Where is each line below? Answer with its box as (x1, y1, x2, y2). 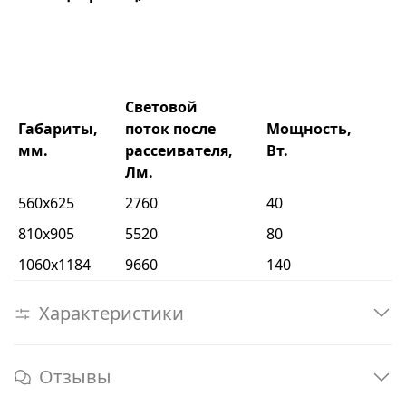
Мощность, (266, 119, 352, 140)
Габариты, (18, 119, 98, 140)
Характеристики (39, 300, 184, 325)
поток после (125, 119, 216, 140)
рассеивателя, (125, 140, 233, 161)
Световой (125, 97, 198, 118)
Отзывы (39, 364, 111, 390)
